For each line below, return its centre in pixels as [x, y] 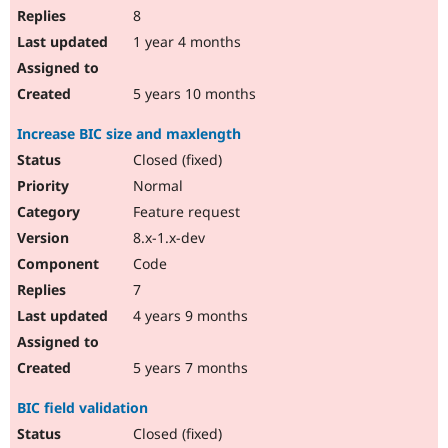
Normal [156, 186]
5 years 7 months [188, 368]
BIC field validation [82, 408]
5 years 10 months [192, 94]
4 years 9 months [188, 316]
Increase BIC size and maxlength [129, 134]
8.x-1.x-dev [167, 238]
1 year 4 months [185, 42]
